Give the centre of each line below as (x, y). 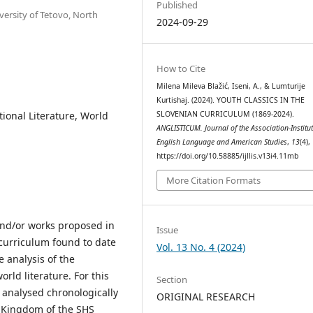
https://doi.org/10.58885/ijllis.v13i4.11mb (228, 155)
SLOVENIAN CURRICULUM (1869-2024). (226, 114)
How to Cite (181, 68)
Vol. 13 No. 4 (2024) (201, 247)
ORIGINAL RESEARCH (206, 296)
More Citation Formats (214, 181)
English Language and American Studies (222, 141)
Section (172, 279)
